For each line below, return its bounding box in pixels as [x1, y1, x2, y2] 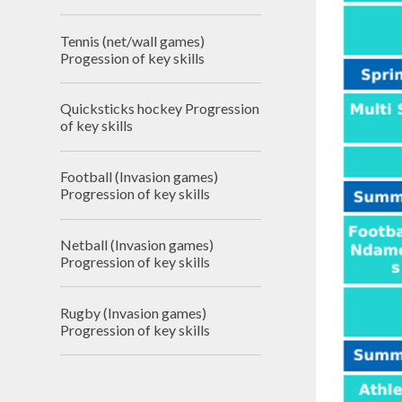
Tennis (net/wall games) [60, 31, 205, 49]
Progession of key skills [60, 48, 205, 66]
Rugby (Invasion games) [60, 303, 207, 321]
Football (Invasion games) [60, 168, 219, 186]
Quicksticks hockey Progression [60, 100, 260, 118]
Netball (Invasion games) [60, 235, 214, 253]
